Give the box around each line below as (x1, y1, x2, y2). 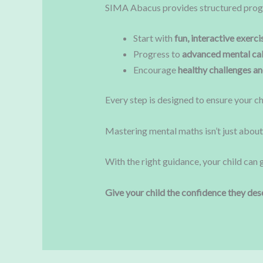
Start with (133, 32, 174, 44)
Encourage (133, 64, 178, 76)
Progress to (133, 48, 182, 60)
